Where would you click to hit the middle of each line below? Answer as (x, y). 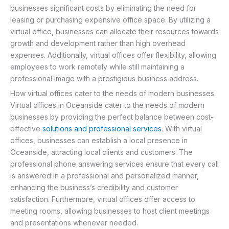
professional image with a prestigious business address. (104, 79)
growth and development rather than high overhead (98, 43)
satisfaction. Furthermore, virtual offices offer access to (103, 199)
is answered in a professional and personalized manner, (105, 175)
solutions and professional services (102, 128)
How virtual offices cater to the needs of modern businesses (112, 93)
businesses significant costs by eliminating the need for (103, 8)
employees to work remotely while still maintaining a (97, 67)
